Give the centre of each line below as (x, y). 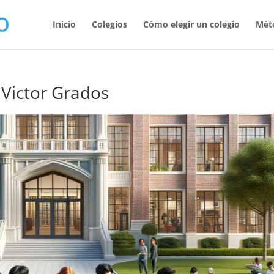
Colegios (109, 24)
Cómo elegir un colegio (191, 24)
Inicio (64, 24)
